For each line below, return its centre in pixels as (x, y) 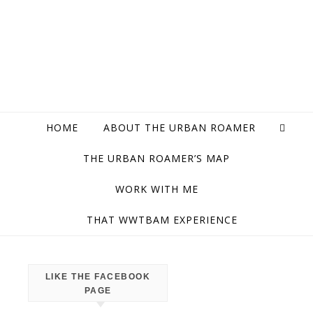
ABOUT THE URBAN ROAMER (180, 128)
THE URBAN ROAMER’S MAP (156, 158)
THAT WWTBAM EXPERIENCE (162, 220)
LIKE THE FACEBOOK (98, 277)
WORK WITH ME (156, 189)
